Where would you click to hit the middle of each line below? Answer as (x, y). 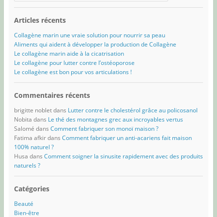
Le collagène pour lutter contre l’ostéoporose (74, 62)
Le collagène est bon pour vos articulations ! (73, 72)
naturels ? (27, 166)
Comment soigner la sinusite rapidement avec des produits (123, 156)
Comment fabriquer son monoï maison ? (104, 129)
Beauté (23, 204)
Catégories (31, 189)
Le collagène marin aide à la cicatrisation (69, 53)
